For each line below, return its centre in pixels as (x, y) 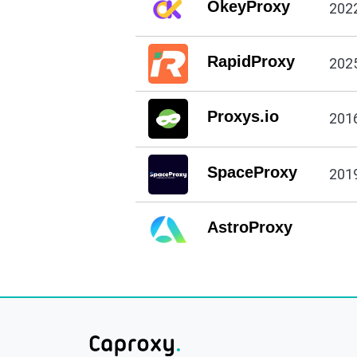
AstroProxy (249, 228)
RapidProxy (251, 61)
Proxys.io (243, 117)
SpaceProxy (252, 172)
